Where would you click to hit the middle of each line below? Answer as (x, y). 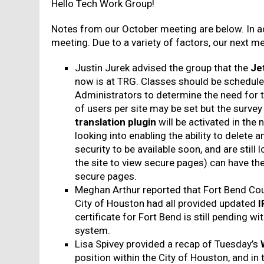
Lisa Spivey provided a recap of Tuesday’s (168, 244)
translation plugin (116, 122)
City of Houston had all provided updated (167, 203)
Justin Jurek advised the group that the (163, 68)
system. (93, 230)
